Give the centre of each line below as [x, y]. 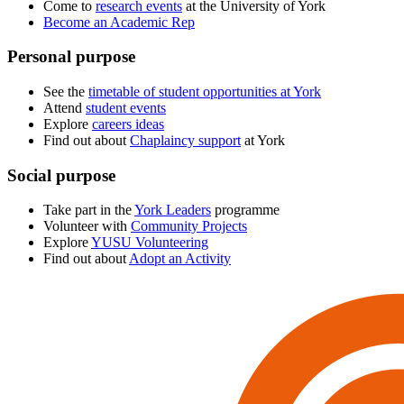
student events [126, 108]
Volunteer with [87, 226]
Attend [64, 108]
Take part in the [89, 210]
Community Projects [189, 226]
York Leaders [173, 210]
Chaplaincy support [185, 140]
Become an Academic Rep [119, 22]
